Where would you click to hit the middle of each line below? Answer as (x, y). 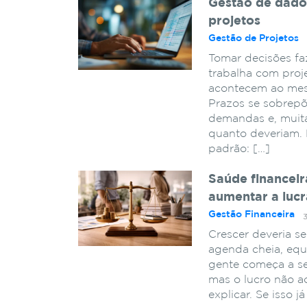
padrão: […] (239, 149)
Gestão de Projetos (254, 38)
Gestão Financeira (251, 214)
